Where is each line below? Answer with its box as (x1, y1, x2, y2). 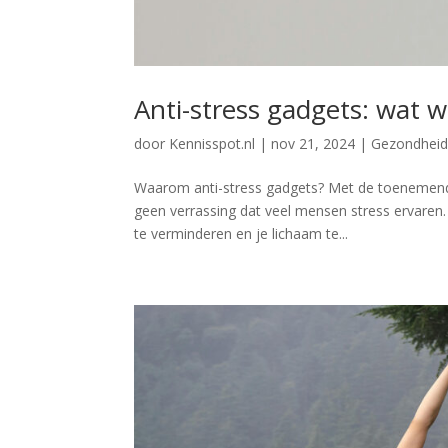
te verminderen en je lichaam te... (134, 223, 349, 243)
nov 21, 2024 (271, 133, 356, 153)
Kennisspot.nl (169, 133, 256, 153)
